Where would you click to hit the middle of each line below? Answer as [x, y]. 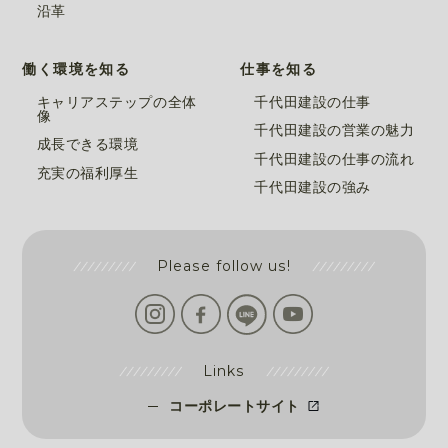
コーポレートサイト [234, 405]
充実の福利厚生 [87, 172]
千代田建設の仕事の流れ [334, 158]
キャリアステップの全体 [116, 102]
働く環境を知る [76, 68]
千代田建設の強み [312, 187]
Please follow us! [224, 265]
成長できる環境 [87, 144]
